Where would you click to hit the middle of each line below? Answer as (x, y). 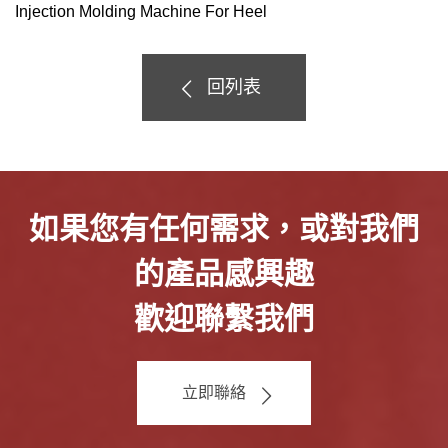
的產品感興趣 (224, 274)
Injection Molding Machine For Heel (141, 12)
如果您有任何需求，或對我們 (224, 229)
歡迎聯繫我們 (224, 319)
